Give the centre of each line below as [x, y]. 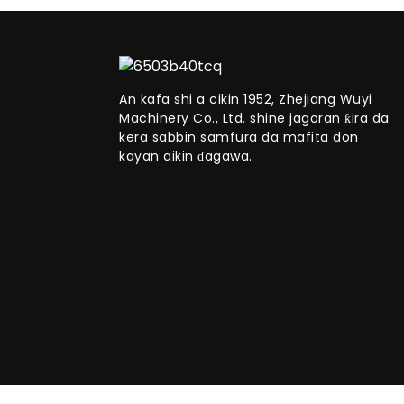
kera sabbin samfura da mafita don [239, 138]
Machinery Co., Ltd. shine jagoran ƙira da [254, 119]
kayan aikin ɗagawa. [186, 156]
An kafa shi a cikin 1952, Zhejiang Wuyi [246, 100]
